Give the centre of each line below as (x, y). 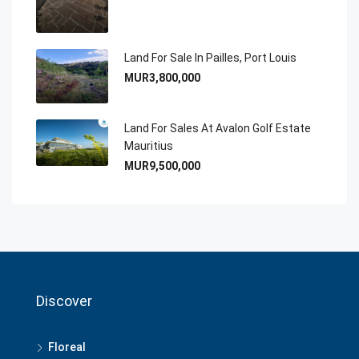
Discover (64, 301)
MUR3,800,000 (162, 78)
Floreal (67, 347)
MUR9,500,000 (162, 165)
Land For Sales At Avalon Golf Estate (218, 128)
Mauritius (149, 145)
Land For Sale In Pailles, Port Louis (210, 58)
